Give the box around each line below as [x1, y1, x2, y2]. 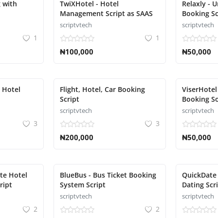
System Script [59, 180, 106, 189]
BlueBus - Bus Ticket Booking [59, 170, 156, 180]
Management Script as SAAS [59, 9, 153, 18]
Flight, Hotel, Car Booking [59, 85, 145, 94]
